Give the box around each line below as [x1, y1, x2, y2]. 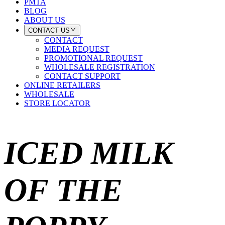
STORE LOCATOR [24, 99, 90, 108]
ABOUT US [24, 15, 65, 24]
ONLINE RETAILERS [24, 81, 100, 90]
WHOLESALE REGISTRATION [44, 63, 155, 72]
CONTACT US [28, 27, 70, 35]
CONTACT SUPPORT [44, 72, 121, 81]
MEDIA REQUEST [44, 45, 109, 54]
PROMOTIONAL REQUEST [44, 54, 143, 63]
